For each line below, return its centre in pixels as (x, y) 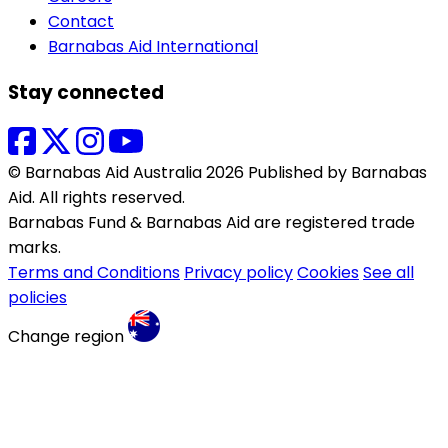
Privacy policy (238, 273)
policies (37, 298)
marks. (34, 248)
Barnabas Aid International (153, 46)
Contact (81, 21)
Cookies (328, 273)
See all (388, 273)
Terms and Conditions (94, 273)
